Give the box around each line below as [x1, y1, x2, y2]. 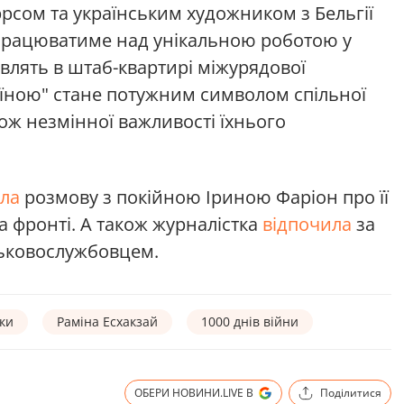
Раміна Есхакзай [57, 313, 158, 331]
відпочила [262, 212, 356, 237]
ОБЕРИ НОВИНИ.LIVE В [134, 385, 253, 401]
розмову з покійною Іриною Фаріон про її [24, 185, 389, 210]
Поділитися [320, 385, 381, 401]
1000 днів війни [201, 313, 298, 331]
